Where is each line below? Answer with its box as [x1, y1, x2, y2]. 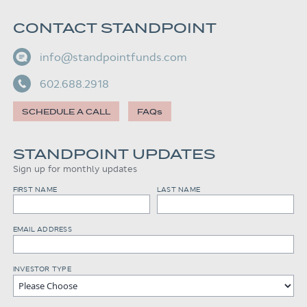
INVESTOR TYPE [12, 266, 71, 273]
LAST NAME [156, 186, 201, 193]
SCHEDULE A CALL [21, 106, 110, 117]
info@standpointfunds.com [39, 51, 187, 62]
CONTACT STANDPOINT [12, 19, 217, 38]
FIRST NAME [12, 186, 58, 193]
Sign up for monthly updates [12, 164, 137, 173]
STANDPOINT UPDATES [12, 144, 215, 164]
